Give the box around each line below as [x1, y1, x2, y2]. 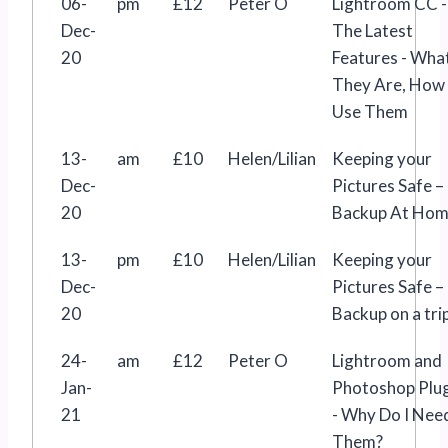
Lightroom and [332, 349, 442, 371]
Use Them [332, 100, 408, 122]
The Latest [332, 19, 413, 41]
